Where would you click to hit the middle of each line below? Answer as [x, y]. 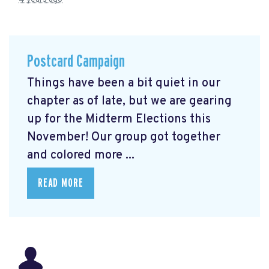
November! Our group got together [124, 138]
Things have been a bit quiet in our [124, 84]
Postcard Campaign [76, 61]
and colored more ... [81, 156]
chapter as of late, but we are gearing [129, 102]
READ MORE [61, 183]
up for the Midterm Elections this [119, 120]
